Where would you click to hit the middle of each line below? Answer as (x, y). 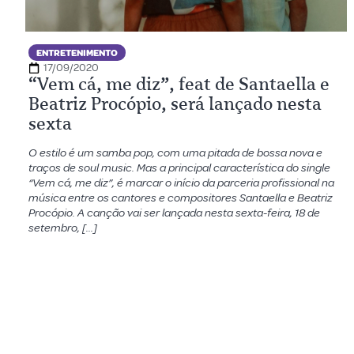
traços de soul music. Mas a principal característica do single (179, 168)
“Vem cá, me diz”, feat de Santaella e (179, 84)
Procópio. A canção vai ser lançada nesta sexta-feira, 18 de (174, 213)
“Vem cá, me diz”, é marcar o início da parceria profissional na (181, 183)
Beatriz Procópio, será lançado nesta (175, 104)
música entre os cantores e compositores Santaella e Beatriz (181, 198)
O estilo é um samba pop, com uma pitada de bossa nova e (175, 153)
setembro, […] (63, 228)
